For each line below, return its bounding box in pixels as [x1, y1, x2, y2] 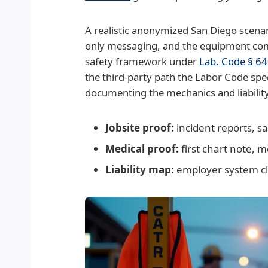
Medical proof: [105, 142, 179, 156]
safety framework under [85, 54, 199, 68]
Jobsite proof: [105, 121, 174, 135]
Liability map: [105, 163, 174, 176]
